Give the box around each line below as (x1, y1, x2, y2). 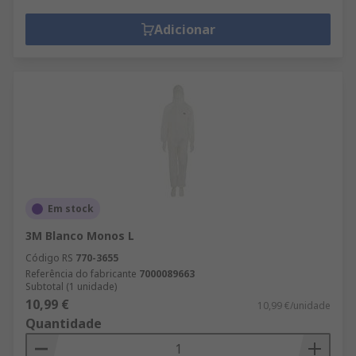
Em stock (48, 202, 94, 215)
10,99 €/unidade (257, 299, 331, 312)
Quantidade (25, 315, 102, 332)
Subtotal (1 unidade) (25, 280, 117, 293)
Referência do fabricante (25, 267, 137, 281)
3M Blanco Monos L (25, 228, 134, 243)
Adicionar (153, 21, 215, 38)
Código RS (25, 251, 73, 265)
